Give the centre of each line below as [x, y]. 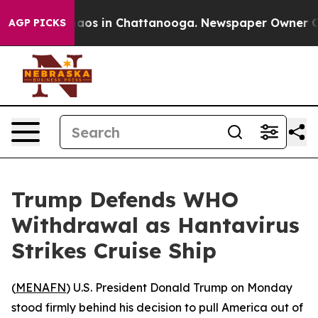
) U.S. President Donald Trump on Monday [179, 287]
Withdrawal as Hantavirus [155, 225]
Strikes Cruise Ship [114, 251]
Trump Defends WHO [125, 199]
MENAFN [41, 287]
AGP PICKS [37, 23]
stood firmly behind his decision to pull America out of [157, 307]
